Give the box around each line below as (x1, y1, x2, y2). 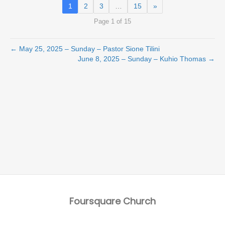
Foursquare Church (69, 194, 156, 207)
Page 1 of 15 (94, 18, 131, 25)
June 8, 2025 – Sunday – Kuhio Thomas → (78, 54, 215, 63)
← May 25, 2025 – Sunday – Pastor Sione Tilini (10, 44, 160, 53)
